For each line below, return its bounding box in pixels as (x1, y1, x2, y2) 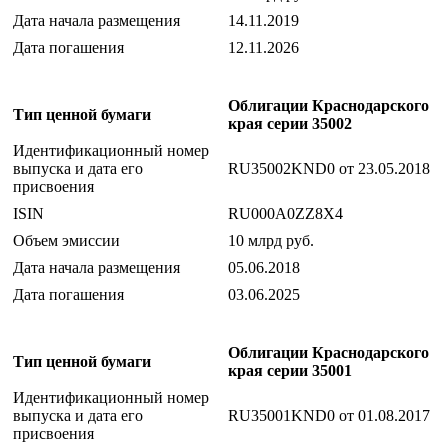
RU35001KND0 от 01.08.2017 (228, 407, 430, 425)
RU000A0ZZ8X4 (228, 205, 343, 223)
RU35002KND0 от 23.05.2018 (228, 160, 430, 178)
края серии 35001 (228, 362, 352, 380)
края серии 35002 (228, 115, 352, 133)
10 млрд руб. (228, 232, 314, 250)
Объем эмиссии (13, 232, 120, 250)
